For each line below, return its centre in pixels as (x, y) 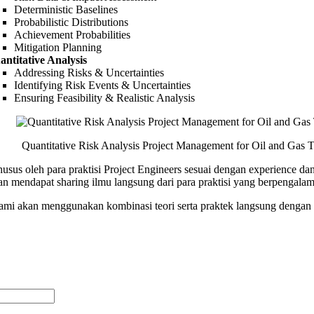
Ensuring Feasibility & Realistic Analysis (104, 97)
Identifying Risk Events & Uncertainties (102, 85)
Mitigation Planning (58, 47)
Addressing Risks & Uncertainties (89, 72)
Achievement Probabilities (72, 34)
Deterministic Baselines (66, 9)
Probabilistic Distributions (71, 22)
